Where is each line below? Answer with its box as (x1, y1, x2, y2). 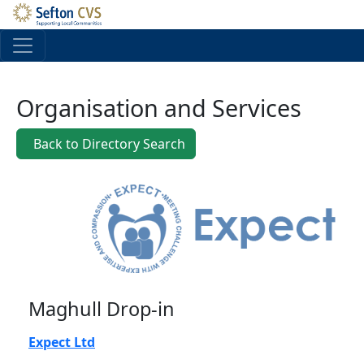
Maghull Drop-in (28, 296, 175, 323)
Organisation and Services (16, 92, 301, 123)
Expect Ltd (28, 333, 95, 352)
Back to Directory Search (30, 135, 185, 153)
